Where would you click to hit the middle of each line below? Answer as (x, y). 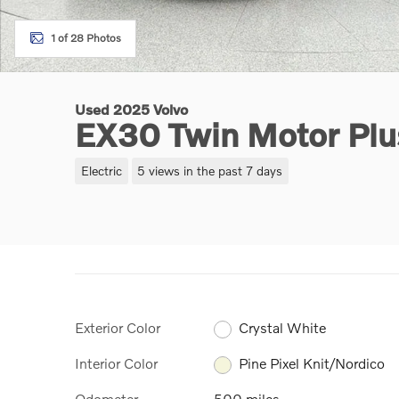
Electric (101, 170)
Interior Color (116, 362)
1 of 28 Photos (86, 38)
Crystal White (283, 327)
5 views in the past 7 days (210, 170)
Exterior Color (118, 327)
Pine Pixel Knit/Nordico (312, 363)
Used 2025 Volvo (131, 109)
